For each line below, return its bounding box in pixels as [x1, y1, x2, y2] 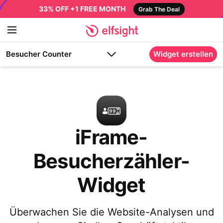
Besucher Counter [6, 49, 72, 59]
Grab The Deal [138, 5, 180, 13]
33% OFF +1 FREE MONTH [38, 4, 125, 13]
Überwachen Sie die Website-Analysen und [9, 206, 214, 218]
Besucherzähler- [33, 149, 190, 173]
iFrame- [75, 125, 148, 149]
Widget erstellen [153, 49, 213, 59]
